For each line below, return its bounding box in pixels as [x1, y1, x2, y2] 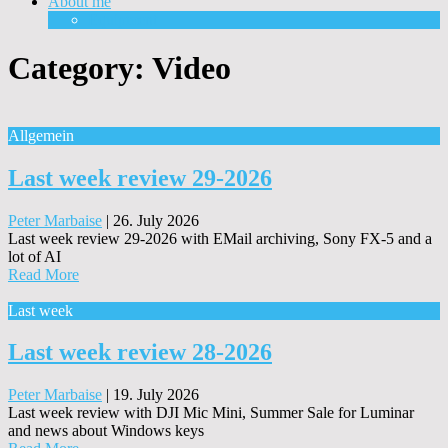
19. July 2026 [113, 386, 199, 404]
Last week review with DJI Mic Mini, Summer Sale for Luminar [8, 404, 414, 422]
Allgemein [8, 126, 74, 144]
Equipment [88, 10, 157, 28]
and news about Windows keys [8, 422, 204, 440]
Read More [8, 265, 79, 283]
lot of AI [8, 247, 61, 265]
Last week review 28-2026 [8, 339, 272, 366]
